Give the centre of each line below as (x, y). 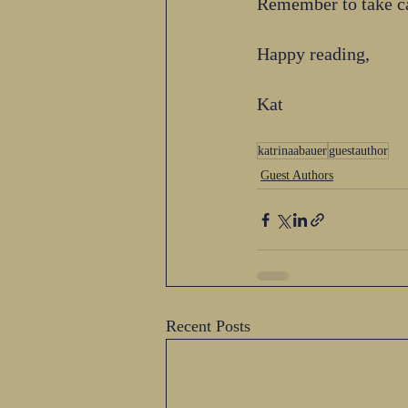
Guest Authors (297, 175)
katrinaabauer (292, 151)
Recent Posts (208, 326)
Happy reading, (313, 54)
